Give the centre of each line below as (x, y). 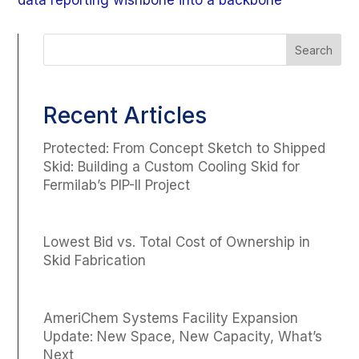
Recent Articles (125, 115)
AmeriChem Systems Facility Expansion (171, 318)
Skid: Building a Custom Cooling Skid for (172, 166)
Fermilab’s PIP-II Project (117, 185)
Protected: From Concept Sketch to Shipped (185, 148)
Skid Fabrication (95, 261)
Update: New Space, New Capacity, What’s (183, 336)
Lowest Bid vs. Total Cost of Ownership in (177, 242)
